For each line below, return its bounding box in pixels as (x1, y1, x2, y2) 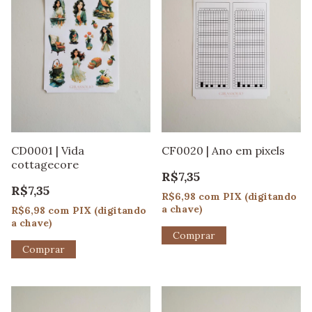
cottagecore (11, 157, 79, 171)
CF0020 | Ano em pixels (162, 143, 285, 157)
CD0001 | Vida (11, 143, 84, 157)
